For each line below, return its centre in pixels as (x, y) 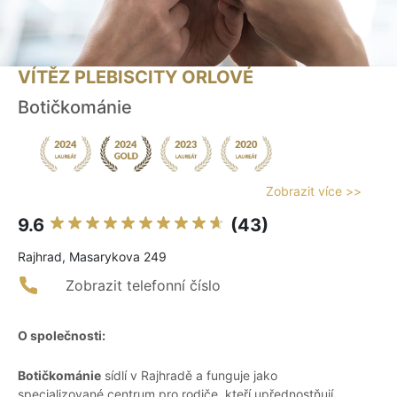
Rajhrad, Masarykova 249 (92, 257)
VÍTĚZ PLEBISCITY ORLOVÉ (136, 78)
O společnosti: (62, 336)
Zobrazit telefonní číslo (143, 286)
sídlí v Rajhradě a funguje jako (189, 376)
